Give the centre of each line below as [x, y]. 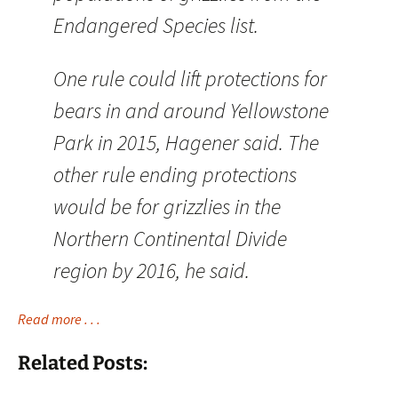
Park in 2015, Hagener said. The [186, 143]
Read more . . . [59, 319]
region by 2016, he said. [151, 271]
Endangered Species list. [156, 25]
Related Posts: [83, 363]
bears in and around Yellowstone [191, 111]
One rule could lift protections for [190, 79]
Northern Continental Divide [170, 239]
